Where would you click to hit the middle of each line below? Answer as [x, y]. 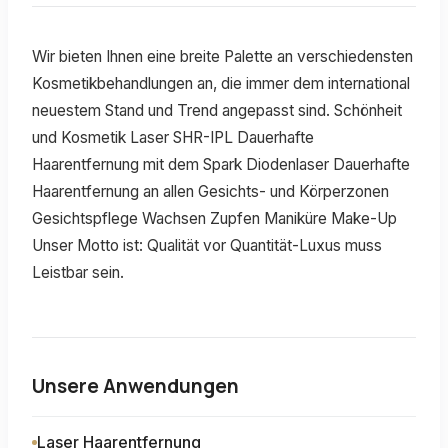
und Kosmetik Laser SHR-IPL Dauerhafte [173, 137]
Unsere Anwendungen [135, 386]
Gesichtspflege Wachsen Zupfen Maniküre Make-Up [214, 218]
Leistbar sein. [78, 272]
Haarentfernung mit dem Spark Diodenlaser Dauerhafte [221, 164]
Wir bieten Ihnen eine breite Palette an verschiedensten [222, 56]
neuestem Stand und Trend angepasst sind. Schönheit [217, 110]
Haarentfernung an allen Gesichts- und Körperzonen [210, 191]
